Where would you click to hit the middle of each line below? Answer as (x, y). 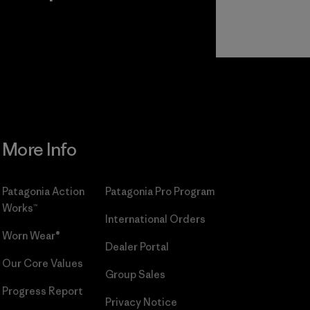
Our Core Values (42, 264)
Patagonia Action (43, 192)
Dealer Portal (137, 247)
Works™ (19, 208)
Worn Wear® (31, 236)
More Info (39, 150)
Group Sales (135, 275)
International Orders (155, 219)
